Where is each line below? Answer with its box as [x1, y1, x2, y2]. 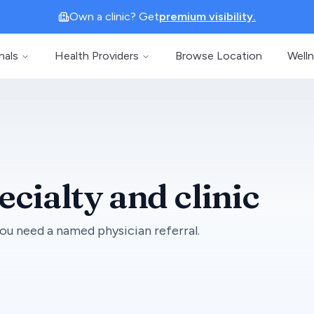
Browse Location [175, 49, 262, 62]
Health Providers [55, 49, 139, 62]
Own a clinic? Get [69, 10, 159, 23]
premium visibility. [159, 10, 256, 23]
